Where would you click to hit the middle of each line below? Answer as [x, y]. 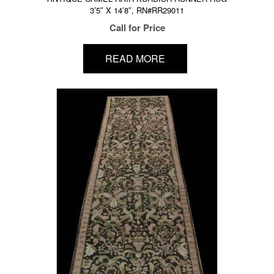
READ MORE [135, 59]
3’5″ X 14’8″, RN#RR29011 [137, 10]
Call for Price [137, 27]
